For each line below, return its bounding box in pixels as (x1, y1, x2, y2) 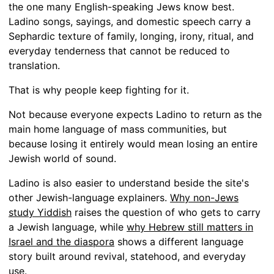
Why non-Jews (170, 191, 239, 204)
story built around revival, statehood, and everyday (9, 250, 246, 262)
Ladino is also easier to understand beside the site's (9, 176, 249, 189)
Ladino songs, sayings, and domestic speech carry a (9, 15, 251, 28)
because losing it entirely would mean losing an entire (9, 137, 257, 150)
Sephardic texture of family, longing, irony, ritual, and (9, 29, 254, 42)
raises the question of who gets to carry (72, 206, 261, 218)
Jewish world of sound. (9, 152, 116, 165)
